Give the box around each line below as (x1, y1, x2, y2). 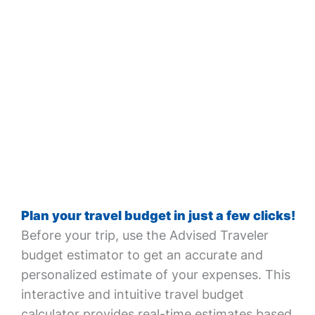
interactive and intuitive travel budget (20, 287, 244, 302)
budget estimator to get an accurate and (20, 247, 263, 262)
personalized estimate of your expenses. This (20, 267, 290, 282)
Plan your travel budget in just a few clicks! (20, 208, 295, 223)
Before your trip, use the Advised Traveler (20, 228, 269, 243)
